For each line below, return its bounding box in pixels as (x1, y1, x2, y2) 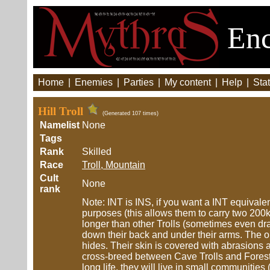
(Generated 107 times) (102, 110, 159, 116)
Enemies (75, 77, 113, 87)
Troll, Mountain (82, 160, 145, 170)
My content (165, 77, 211, 87)
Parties (124, 77, 154, 87)
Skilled (82, 146, 111, 157)
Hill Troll (38, 105, 86, 118)
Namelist (40, 120, 80, 130)
